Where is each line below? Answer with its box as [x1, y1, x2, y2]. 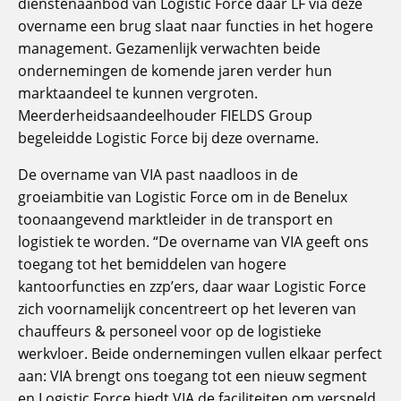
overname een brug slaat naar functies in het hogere [18, 15, 373, 36]
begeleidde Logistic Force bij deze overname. [18, 127, 319, 148]
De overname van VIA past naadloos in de [18, 164, 298, 184]
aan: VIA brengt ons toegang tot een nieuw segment [18, 365, 367, 386]
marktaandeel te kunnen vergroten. [18, 82, 258, 103]
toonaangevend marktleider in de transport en [18, 209, 333, 229]
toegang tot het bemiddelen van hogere [18, 253, 286, 274]
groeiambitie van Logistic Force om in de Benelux [18, 186, 347, 207]
